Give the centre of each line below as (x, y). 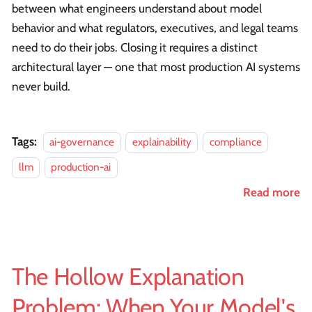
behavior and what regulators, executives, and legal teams (155, 28)
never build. (41, 87)
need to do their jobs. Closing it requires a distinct (135, 48)
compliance (235, 142)
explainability (162, 142)
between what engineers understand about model (137, 9)
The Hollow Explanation (128, 277)
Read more (272, 193)
